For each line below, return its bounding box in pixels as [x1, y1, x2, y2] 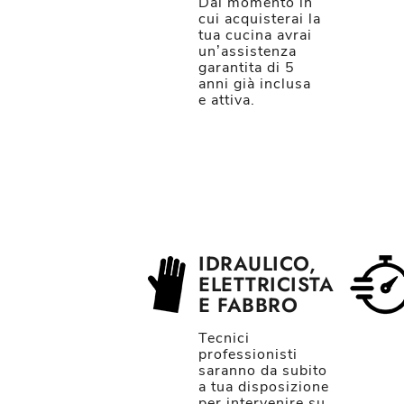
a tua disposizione [198, 377, 329, 397]
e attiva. [198, 90, 255, 110]
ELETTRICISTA [198, 270, 334, 298]
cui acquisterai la [198, 9, 321, 29]
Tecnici [198, 328, 250, 348]
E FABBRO [198, 290, 298, 319]
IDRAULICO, [198, 249, 316, 278]
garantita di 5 [198, 58, 295, 78]
